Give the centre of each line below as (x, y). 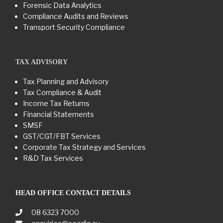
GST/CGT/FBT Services (62, 136)
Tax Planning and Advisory (66, 81)
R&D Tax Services (53, 158)
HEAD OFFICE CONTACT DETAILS (73, 193)
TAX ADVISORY (42, 62)
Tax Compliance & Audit (62, 92)
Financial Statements (58, 114)
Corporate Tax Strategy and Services (84, 147)
